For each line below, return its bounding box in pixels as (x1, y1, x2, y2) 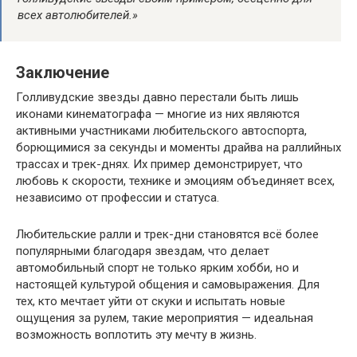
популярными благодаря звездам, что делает (16, 243, 269, 258)
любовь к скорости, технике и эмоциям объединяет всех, (16, 173, 335, 188)
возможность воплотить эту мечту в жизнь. (16, 327, 257, 342)
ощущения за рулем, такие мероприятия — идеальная (16, 310, 313, 325)
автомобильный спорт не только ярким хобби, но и (16, 260, 299, 275)
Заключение (16, 64, 109, 82)
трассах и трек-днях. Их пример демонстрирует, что (16, 156, 303, 171)
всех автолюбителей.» (18, 7, 138, 22)
